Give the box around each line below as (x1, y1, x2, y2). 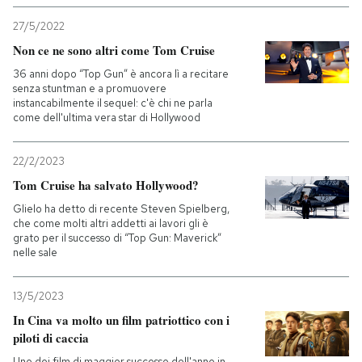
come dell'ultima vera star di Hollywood (13, 110, 200, 124)
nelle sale (13, 245, 57, 259)
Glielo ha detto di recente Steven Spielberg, (13, 201, 229, 216)
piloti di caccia (13, 328, 89, 347)
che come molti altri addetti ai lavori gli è (13, 216, 208, 230)
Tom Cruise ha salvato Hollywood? (13, 175, 199, 194)
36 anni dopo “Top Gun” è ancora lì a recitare (13, 66, 229, 81)
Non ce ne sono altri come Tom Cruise (13, 40, 215, 59)
